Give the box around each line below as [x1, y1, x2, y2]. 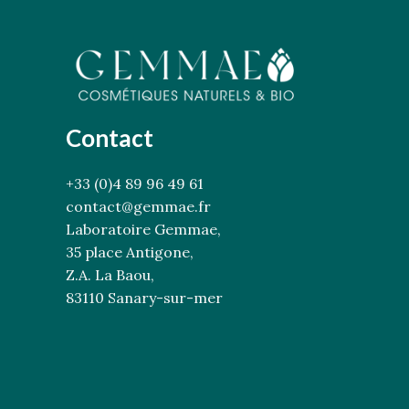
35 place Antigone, [66, 242, 194, 261]
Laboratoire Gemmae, [66, 219, 221, 238]
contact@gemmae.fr [66, 196, 211, 215]
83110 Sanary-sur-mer [66, 288, 223, 307]
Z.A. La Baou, [66, 265, 154, 284]
